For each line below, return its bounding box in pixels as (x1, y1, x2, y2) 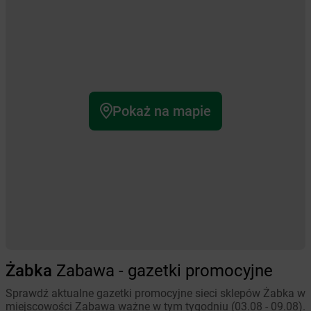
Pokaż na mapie (112, 103, 211, 119)
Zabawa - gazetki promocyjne (52, 261, 273, 280)
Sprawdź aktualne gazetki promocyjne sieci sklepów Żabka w (6, 287, 305, 300)
